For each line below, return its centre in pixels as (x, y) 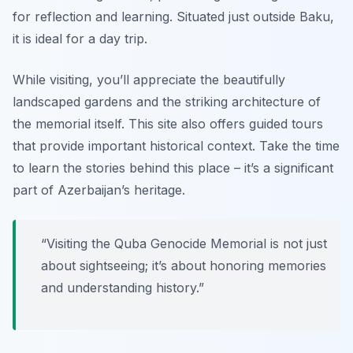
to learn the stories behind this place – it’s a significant (173, 167)
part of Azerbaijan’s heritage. (99, 190)
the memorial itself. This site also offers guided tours (168, 123)
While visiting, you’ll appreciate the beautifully (149, 79)
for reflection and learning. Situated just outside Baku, (173, 16)
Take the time (299, 145)
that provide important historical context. (136, 145)
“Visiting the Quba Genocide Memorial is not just (184, 243)
